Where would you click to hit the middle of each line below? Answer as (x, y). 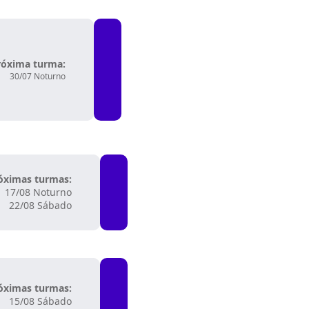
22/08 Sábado (40, 205)
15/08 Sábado (40, 301)
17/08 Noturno (38, 192)
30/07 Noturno (38, 76)
